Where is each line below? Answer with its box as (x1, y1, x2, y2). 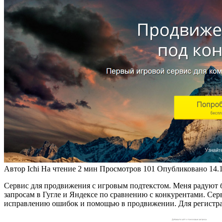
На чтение (41, 164, 76, 173)
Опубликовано (157, 164, 207, 173)
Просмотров (100, 164, 141, 173)
